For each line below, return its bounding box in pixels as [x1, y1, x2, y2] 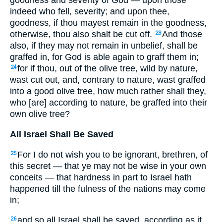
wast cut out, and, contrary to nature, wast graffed [10, 75, 206, 85]
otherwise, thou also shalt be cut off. [10, 29, 155, 40]
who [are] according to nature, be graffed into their [10, 98, 207, 108]
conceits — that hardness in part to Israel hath [10, 172, 192, 182]
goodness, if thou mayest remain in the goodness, [10, 18, 207, 28]
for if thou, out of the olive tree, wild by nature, [17, 63, 198, 74]
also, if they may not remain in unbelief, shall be [10, 41, 198, 51]
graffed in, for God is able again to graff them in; [10, 52, 199, 62]
